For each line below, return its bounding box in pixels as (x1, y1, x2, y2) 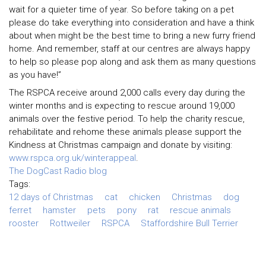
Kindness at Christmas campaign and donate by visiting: (9, 139, 232, 150)
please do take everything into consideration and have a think (9, 17, 254, 28)
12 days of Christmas (9, 191, 93, 202)
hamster (43, 204, 76, 216)
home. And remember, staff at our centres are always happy (9, 43, 250, 55)
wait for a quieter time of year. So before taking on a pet (9, 4, 234, 15)
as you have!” (9, 69, 61, 81)
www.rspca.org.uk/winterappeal (9, 152, 136, 163)
